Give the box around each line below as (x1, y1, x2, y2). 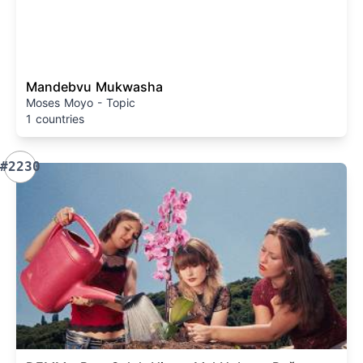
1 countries (26, 112, 84, 126)
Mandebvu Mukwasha (26, 79, 163, 95)
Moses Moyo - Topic (26, 96, 135, 109)
